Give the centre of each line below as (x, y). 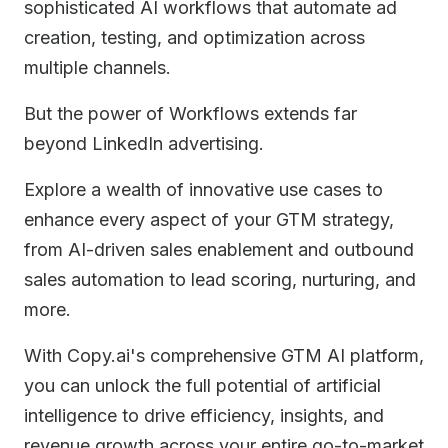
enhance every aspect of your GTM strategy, (209, 219)
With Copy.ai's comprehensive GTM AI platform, (224, 355)
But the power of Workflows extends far (190, 113)
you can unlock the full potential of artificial (202, 385)
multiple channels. (97, 67)
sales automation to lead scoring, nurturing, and (220, 279)
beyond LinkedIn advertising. (144, 143)
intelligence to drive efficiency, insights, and (204, 415)
